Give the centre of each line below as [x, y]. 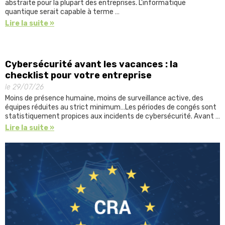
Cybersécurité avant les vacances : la [91, 64]
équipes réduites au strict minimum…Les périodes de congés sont [111, 107]
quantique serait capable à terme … [62, 12]
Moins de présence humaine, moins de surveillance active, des [104, 98]
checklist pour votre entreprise [78, 75]
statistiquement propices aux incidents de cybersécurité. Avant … [113, 116]
